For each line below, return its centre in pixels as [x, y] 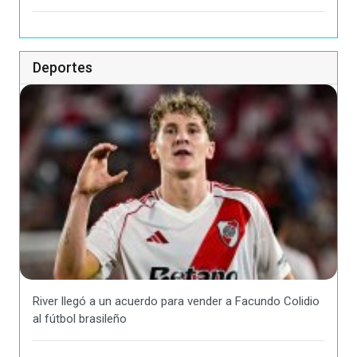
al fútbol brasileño [80, 318]
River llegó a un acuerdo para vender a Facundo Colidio [176, 301]
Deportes [63, 67]
